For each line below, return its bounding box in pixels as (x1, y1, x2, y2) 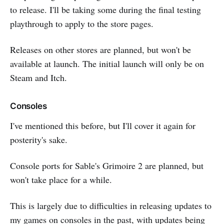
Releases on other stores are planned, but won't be (10, 43, 191, 55)
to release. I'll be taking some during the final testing (10, 3, 201, 15)
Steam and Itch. (10, 71, 67, 83)
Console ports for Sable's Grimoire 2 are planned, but (10, 159, 203, 171)
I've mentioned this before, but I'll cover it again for (10, 119, 195, 131)
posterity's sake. (10, 133, 67, 145)
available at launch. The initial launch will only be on (10, 57, 204, 69)
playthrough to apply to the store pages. (10, 17, 153, 29)
